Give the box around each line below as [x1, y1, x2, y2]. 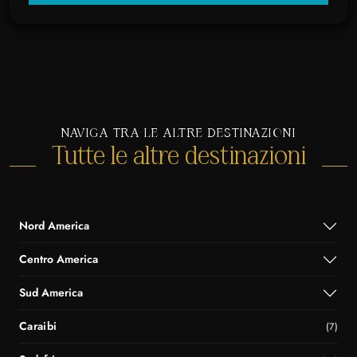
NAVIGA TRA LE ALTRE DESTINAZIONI [61, 127, 296, 140]
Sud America [19, 284, 83, 301]
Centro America [19, 251, 98, 268]
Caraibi [19, 318, 57, 335]
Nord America [19, 218, 89, 234]
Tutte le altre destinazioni [51, 143, 306, 170]
